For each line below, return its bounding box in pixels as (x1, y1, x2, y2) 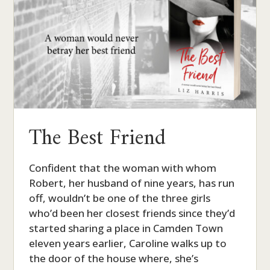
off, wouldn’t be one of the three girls (29, 190, 211, 205)
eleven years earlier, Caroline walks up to (29, 236, 227, 250)
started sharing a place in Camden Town (29, 221, 224, 235)
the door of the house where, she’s (29, 251, 199, 265)
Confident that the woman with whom (29, 160, 217, 175)
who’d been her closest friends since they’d (29, 206, 236, 220)
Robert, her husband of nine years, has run (29, 175, 235, 190)
